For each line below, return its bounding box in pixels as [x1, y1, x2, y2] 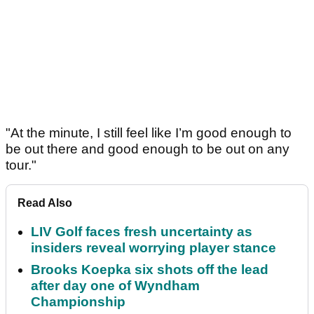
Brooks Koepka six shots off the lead [31, 262, 268, 278]
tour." [6, 158, 36, 173]
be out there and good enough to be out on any [6, 142, 289, 157]
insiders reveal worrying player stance [31, 240, 276, 256]
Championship [31, 294, 125, 310]
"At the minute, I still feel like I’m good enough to [6, 125, 292, 141]
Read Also [18, 197, 72, 210]
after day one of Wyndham [31, 278, 200, 294]
